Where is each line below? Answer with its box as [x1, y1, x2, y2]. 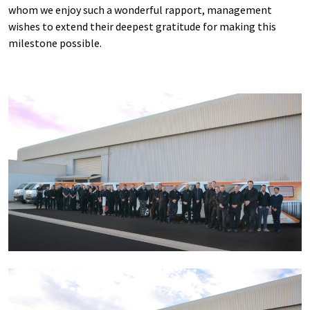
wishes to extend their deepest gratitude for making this [8, 19, 276, 33]
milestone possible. [8, 35, 102, 50]
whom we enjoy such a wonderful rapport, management [8, 2, 272, 17]
